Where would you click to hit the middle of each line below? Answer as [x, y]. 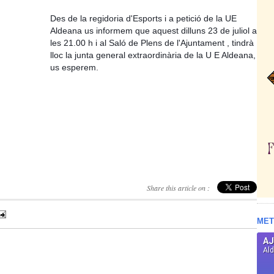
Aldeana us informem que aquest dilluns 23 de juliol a [154, 31]
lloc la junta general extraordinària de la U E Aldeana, [153, 55]
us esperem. [74, 68]
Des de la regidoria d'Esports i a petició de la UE [143, 19]
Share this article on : [178, 188]
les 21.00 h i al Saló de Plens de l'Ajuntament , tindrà [152, 43]
